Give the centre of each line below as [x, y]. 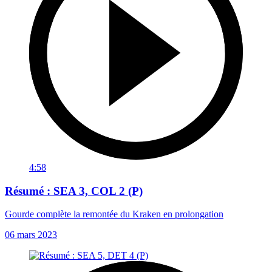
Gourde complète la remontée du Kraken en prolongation [114, 214]
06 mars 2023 [31, 235]
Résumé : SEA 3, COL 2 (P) [74, 191]
